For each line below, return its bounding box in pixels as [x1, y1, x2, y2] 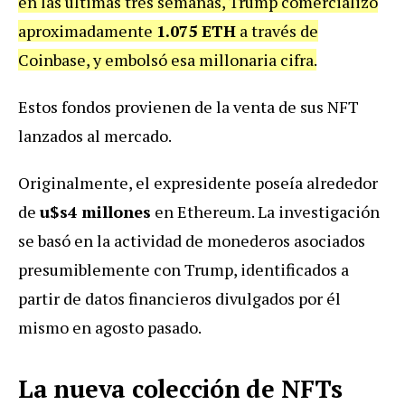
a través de [236, 19, 318, 42]
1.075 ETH [156, 19, 236, 42]
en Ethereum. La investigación [151, 200, 380, 222]
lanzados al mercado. [18, 124, 174, 146]
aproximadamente [18, 19, 156, 42]
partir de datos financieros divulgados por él [18, 287, 341, 309]
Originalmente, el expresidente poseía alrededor [18, 171, 378, 193]
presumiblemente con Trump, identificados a [18, 258, 349, 280]
